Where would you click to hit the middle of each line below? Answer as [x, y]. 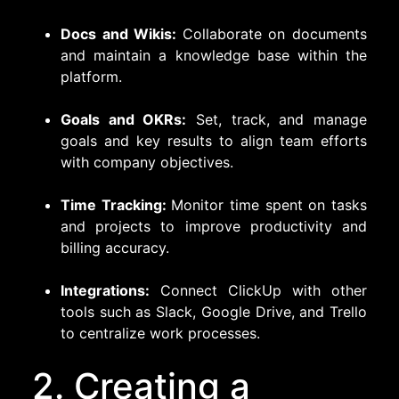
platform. [91, 76]
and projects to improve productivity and [214, 226]
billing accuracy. [115, 247]
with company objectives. [147, 162]
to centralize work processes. [160, 333]
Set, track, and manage [277, 119]
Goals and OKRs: [124, 119]
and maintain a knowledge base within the [214, 55]
